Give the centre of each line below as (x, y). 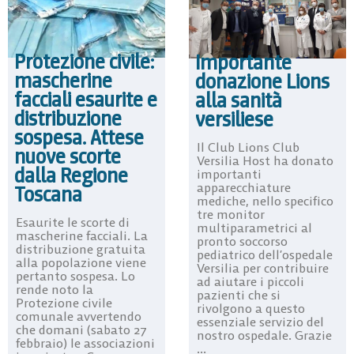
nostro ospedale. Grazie (264, 335)
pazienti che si (239, 294)
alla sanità (239, 100)
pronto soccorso (242, 241)
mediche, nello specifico (265, 200)
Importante (243, 62)
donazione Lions (262, 81)
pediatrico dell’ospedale (265, 254)
